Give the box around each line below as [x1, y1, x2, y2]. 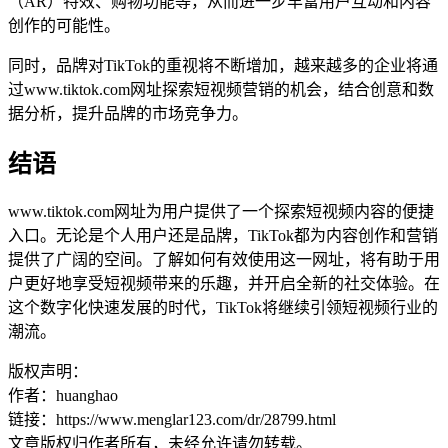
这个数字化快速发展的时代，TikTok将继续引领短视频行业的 [8, 299, 438, 317]
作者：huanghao [8, 387, 118, 405]
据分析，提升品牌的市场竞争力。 [8, 104, 248, 122]
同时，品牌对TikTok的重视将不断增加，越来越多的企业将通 [8, 56, 438, 74]
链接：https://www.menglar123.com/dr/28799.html [8, 411, 336, 429]
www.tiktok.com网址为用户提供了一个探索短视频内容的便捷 [8, 203, 434, 221]
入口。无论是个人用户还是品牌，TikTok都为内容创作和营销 [8, 227, 438, 245]
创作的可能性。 [8, 16, 120, 34]
